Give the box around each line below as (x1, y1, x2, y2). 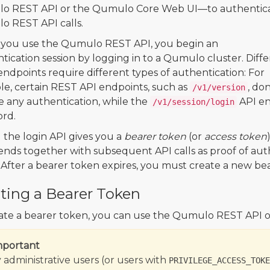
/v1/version (192, 83, 245, 93)
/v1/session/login (152, 97, 234, 107)
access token (204, 131, 267, 143)
